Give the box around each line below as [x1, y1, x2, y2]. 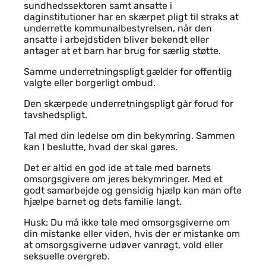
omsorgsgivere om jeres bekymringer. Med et [24, 173, 223, 185]
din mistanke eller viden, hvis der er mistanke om [24, 228, 240, 239]
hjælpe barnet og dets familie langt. [24, 196, 182, 207]
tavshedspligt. [24, 109, 87, 121]
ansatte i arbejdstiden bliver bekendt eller [24, 34, 209, 45]
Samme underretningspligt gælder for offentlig [24, 66, 232, 77]
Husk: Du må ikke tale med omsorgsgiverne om [24, 217, 230, 228]
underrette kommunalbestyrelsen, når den [24, 23, 212, 34]
